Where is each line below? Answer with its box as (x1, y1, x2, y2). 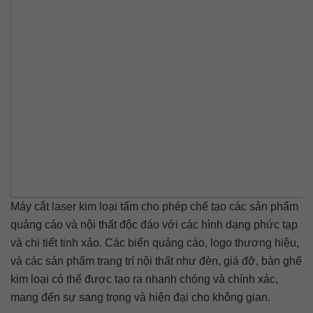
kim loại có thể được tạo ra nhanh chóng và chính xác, (10, 273, 278, 285)
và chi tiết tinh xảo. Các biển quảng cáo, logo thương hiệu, (10, 237, 299, 249)
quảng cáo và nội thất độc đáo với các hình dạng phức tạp (10, 219, 298, 231)
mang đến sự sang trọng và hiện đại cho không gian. (10, 291, 270, 303)
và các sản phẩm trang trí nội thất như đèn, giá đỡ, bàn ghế (10, 255, 302, 267)
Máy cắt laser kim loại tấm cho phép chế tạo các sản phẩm (10, 201, 298, 212)
